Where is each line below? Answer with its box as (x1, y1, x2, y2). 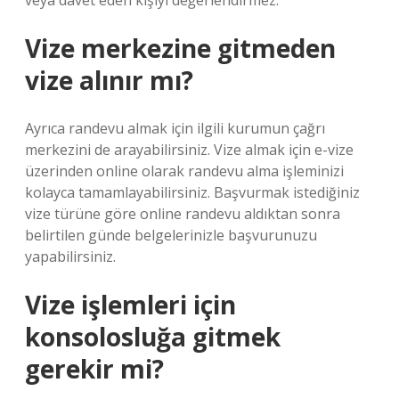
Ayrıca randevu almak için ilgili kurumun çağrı (25, 118, 325, 138)
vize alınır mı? (25, 63, 193, 97)
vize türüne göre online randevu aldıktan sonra (25, 204, 340, 224)
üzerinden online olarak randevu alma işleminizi (25, 161, 344, 181)
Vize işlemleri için (25, 288, 236, 322)
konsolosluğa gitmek (25, 320, 281, 354)
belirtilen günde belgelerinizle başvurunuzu (25, 225, 317, 245)
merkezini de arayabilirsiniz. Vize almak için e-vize (25, 140, 354, 159)
